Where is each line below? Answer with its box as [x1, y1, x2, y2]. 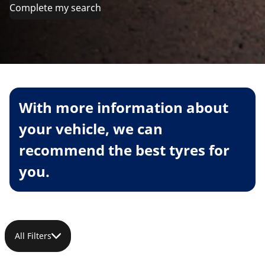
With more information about [19, 97, 228, 117]
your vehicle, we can [19, 118, 163, 138]
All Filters [15, 230, 51, 241]
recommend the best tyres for [19, 140, 230, 160]
